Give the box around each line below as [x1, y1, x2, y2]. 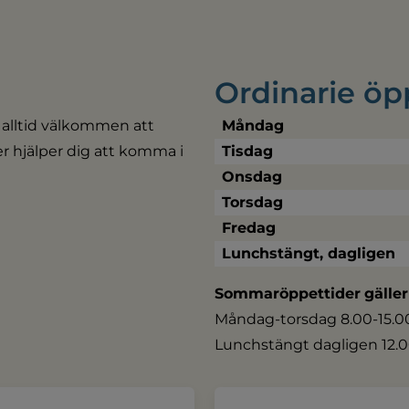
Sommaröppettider [215, 284, 362, 302]
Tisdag [222, 142, 274, 160]
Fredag [222, 218, 277, 236]
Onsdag [222, 167, 283, 185]
